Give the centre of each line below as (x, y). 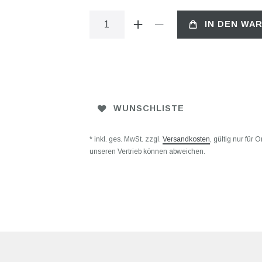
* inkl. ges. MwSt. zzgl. (126, 139)
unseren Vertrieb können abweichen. (147, 151)
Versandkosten (186, 139)
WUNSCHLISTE (149, 108)
